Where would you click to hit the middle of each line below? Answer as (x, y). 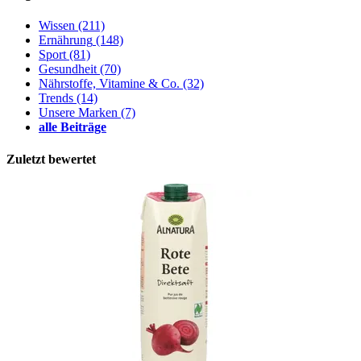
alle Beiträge (73, 127)
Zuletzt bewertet (51, 159)
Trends (56, 98)
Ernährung (66, 40)
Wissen (57, 26)
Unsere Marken (78, 113)
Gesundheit (68, 69)
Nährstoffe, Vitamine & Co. (109, 84)
